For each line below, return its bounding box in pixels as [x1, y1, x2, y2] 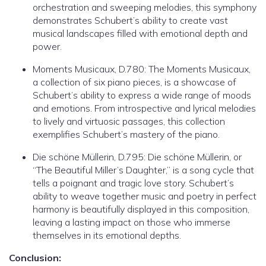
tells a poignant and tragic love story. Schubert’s [33, 177, 234, 189]
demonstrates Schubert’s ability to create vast [33, 14, 228, 27]
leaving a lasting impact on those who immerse [33, 216, 230, 229]
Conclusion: [9, 252, 61, 264]
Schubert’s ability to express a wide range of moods [33, 89, 251, 102]
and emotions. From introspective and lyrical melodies [33, 102, 256, 115]
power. [33, 40, 62, 53]
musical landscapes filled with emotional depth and [33, 27, 248, 40]
